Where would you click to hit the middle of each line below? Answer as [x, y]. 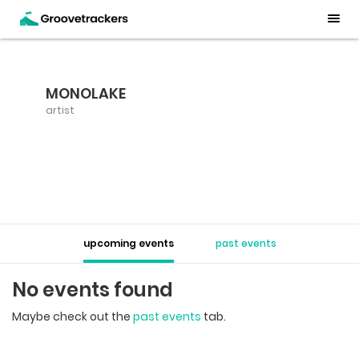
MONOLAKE [86, 93]
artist [60, 110]
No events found [93, 290]
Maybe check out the [73, 317]
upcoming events [128, 243]
